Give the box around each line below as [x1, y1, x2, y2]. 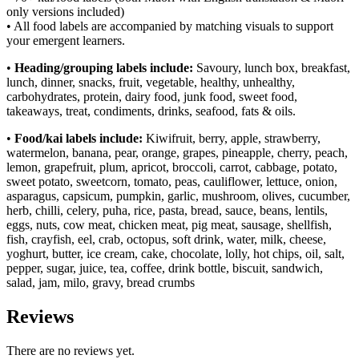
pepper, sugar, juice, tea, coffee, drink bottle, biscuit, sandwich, [6, 261, 323, 276]
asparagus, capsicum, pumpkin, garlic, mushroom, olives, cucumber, [6, 189, 350, 204]
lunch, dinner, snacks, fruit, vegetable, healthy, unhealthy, [6, 75, 295, 90]
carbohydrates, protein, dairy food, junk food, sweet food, [6, 90, 297, 104]
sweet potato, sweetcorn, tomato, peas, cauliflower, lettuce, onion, [6, 175, 337, 189]
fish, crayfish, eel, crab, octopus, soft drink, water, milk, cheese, [6, 232, 326, 247]
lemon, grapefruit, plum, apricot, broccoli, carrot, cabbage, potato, [6, 160, 337, 175]
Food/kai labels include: [14, 131, 146, 146]
